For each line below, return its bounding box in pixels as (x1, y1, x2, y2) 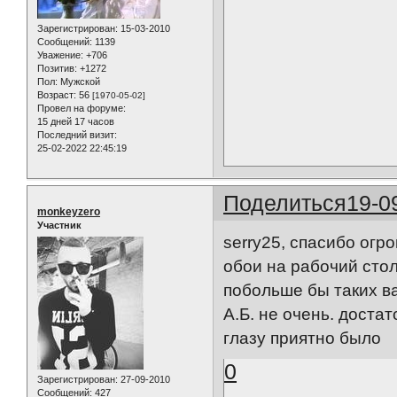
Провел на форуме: (37, 103, 126, 114)
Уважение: (37, 50, 83, 61)
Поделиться (223, 191, 347, 216)
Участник (37, 220, 82, 231)
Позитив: (37, 63, 77, 74)
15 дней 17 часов (37, 116, 114, 128)
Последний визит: (37, 129, 117, 141)
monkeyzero (37, 206, 100, 219)
